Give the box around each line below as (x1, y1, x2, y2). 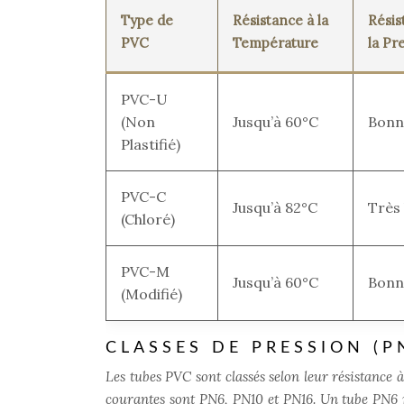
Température (233, 34, 318, 51)
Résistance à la (233, 12, 328, 29)
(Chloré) (121, 210, 175, 228)
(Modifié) (121, 285, 182, 303)
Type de (121, 12, 173, 29)
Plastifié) (121, 135, 180, 153)
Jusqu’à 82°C (233, 198, 317, 216)
